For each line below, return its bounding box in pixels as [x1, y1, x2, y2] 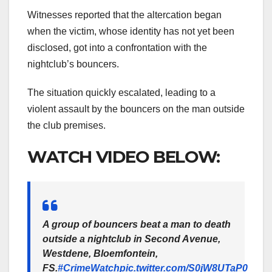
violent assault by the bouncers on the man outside [27, 104, 245, 115]
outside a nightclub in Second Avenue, [42, 233, 220, 244]
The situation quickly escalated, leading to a [27, 87, 216, 98]
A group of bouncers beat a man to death [42, 219, 231, 229]
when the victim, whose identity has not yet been [27, 26, 234, 37]
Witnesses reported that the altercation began [27, 10, 222, 21]
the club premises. [27, 120, 106, 131]
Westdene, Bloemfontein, [42, 248, 158, 259]
